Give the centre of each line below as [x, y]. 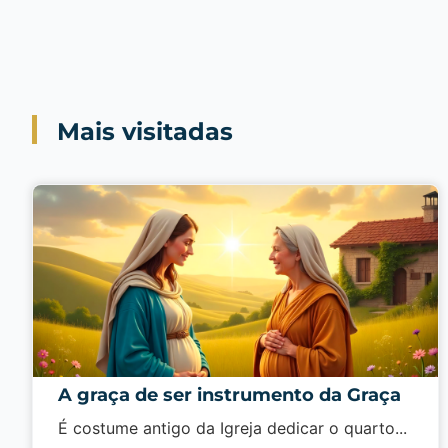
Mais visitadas [145, 132]
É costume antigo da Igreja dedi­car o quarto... [232, 428]
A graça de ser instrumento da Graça [229, 395]
